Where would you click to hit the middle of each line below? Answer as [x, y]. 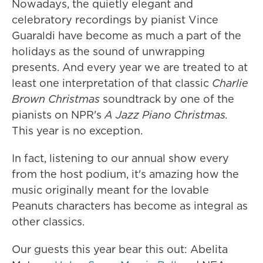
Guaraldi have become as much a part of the [127, 36]
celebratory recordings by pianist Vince [115, 20]
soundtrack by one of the [167, 99]
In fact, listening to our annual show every [120, 158]
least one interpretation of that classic [112, 83]
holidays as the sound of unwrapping [108, 51]
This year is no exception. [77, 131]
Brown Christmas [56, 99]
